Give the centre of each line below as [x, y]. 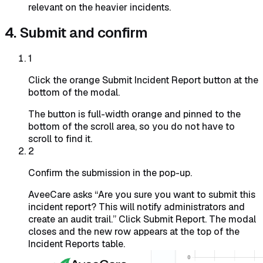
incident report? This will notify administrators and [136, 207]
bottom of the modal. [74, 92]
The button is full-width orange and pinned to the [134, 114]
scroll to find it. [60, 139]
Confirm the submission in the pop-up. [110, 173]
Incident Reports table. [77, 244]
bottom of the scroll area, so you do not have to [131, 126]
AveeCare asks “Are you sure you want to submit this [142, 194]
